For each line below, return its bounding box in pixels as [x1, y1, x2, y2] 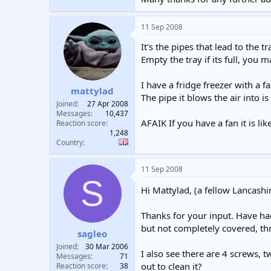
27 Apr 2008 [87, 99, 128, 109]
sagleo [77, 227, 107, 240]
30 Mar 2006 [85, 241, 128, 252]
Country [56, 137, 83, 148]
